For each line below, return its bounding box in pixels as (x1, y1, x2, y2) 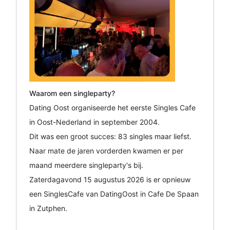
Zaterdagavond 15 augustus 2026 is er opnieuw (29, 175, 190, 184)
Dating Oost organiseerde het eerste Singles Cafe (29, 103, 196, 112)
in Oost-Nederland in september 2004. (29, 117, 160, 126)
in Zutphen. (29, 203, 67, 213)
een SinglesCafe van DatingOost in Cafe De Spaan (29, 189, 199, 198)
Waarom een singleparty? (29, 88, 115, 98)
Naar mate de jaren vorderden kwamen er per (29, 146, 183, 155)
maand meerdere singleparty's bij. (29, 160, 143, 169)
